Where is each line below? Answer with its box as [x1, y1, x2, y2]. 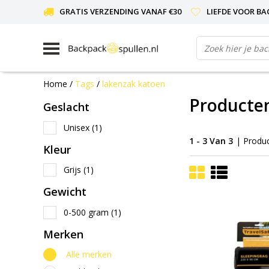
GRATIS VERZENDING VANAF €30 [59, 6, 181, 17]
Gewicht [43, 184, 86, 199]
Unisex [64, 121, 92, 133]
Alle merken [66, 249, 112, 260]
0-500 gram [64, 206, 111, 218]
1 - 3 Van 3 [189, 134, 233, 147]
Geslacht [43, 100, 89, 114]
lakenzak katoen [102, 77, 165, 89]
